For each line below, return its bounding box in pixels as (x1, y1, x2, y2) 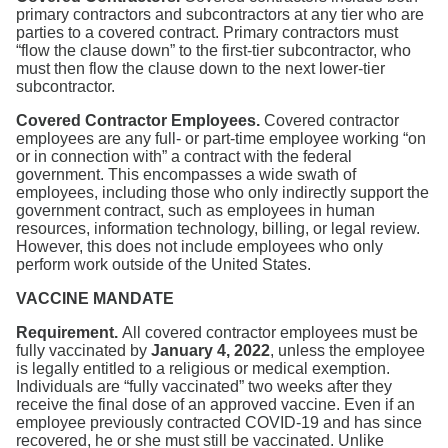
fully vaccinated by (16, 342, 151, 360)
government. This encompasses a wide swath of (16, 166, 356, 184)
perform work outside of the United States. (16, 256, 311, 274)
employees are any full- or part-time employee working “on (16, 130, 426, 148)
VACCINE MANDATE (16, 290, 174, 308)
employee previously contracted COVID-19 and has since (16, 414, 422, 432)
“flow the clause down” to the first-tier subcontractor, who (16, 42, 411, 60)
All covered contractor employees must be (122, 324, 418, 342)
